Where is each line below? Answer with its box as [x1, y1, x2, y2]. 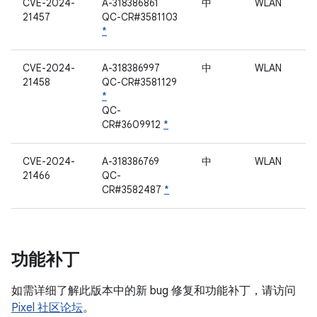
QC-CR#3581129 [102, 76, 177, 88]
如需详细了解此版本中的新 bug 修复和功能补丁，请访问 [11, 284, 296, 298]
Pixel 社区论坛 [11, 301, 83, 315]
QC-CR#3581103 [102, 11, 178, 23]
